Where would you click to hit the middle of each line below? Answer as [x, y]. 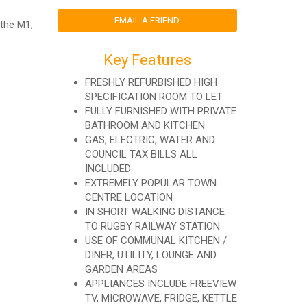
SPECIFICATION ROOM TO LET [153, 97]
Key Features [147, 60]
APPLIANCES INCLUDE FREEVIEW [160, 284]
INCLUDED [108, 169]
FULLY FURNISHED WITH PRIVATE [160, 111]
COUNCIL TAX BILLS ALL [141, 154]
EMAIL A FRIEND [147, 20]
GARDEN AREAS [121, 269]
